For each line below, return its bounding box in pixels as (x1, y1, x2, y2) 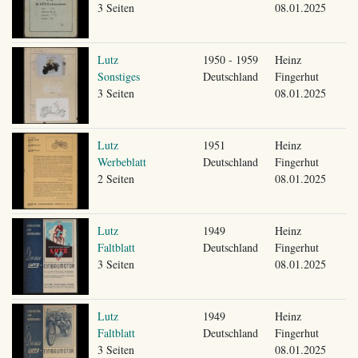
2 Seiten (97, 170, 134, 186)
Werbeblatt (97, 153, 146, 169)
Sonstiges (97, 68, 140, 84)
